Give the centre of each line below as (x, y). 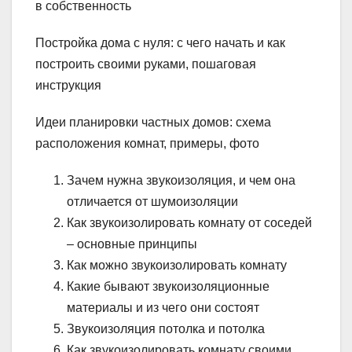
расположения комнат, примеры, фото (147, 143)
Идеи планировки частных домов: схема (153, 122)
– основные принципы (132, 244)
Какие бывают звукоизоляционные (168, 286)
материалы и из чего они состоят (163, 307)
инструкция (68, 85)
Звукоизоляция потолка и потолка (166, 328)
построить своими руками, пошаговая (146, 64)
